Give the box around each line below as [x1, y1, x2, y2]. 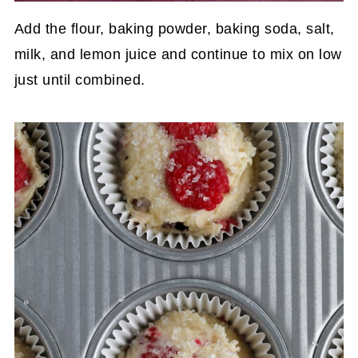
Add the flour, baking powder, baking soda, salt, [14, 20, 335, 37]
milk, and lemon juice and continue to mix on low [14, 46, 342, 62]
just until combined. [14, 71, 145, 88]
